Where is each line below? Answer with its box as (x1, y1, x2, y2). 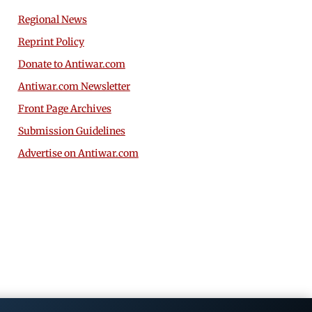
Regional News (17, 13, 87, 26)
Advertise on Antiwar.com (17, 147, 139, 160)
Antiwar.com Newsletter (17, 80, 130, 93)
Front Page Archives (17, 102, 111, 116)
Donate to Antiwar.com (17, 58, 125, 71)
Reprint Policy (17, 36, 84, 49)
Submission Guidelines (17, 125, 125, 138)
